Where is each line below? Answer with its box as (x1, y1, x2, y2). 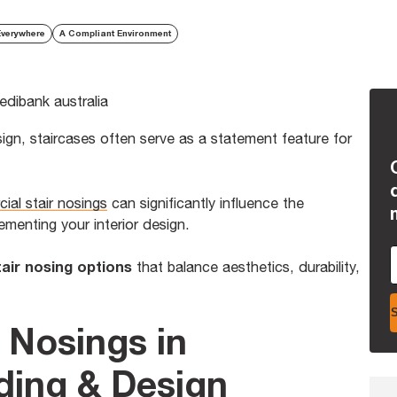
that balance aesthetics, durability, (131, 258, 360, 275)
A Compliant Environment (59, 27, 172, 39)
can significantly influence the (106, 194, 304, 211)
